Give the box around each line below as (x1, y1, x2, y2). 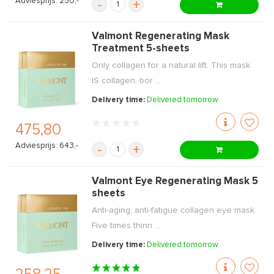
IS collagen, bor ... (92, 76, 161, 85)
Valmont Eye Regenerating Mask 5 (92, 176, 259, 187)
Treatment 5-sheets (92, 43, 190, 54)
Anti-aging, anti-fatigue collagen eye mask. (92, 206, 257, 215)
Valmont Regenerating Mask (92, 31, 230, 42)
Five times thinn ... (92, 221, 161, 230)
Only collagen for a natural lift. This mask (92, 61, 251, 70)
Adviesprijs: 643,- (15, 142, 78, 150)
